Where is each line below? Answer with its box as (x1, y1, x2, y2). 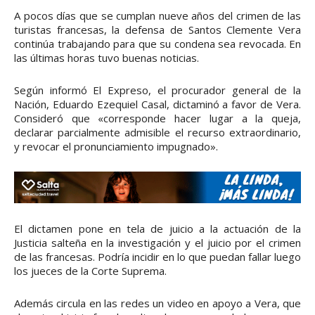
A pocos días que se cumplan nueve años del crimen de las (14, 8, 301, 23)
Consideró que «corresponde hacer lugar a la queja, (14, 111, 301, 126)
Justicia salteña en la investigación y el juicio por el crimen (14, 236, 301, 250)
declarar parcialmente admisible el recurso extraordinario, (14, 125, 301, 140)
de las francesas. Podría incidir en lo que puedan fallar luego (14, 250, 301, 264)
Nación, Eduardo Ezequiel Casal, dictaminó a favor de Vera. (14, 97, 301, 112)
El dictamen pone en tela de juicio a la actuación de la (14, 221, 301, 236)
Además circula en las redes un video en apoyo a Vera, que (14, 296, 301, 311)
